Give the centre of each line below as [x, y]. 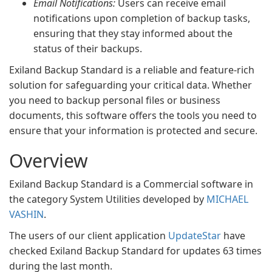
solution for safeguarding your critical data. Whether [131, 85]
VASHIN [26, 214]
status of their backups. [88, 49]
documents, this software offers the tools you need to [133, 115]
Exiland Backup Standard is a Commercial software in [131, 184]
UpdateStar [195, 236]
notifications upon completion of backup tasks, [142, 18]
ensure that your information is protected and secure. [133, 131]
